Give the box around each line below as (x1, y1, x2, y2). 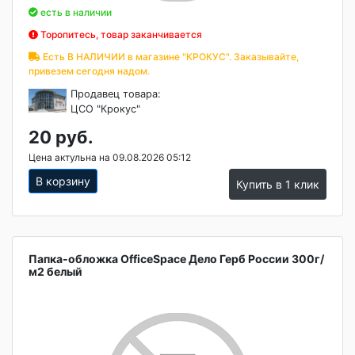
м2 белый (29, 265, 82, 278)
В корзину (36, 174, 90, 188)
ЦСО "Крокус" (71, 103, 141, 115)
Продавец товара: (71, 88, 162, 100)
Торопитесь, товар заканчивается (38, 29, 202, 40)
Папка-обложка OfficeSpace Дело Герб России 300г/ (29, 252, 324, 265)
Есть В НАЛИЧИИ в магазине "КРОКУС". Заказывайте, (40, 51, 299, 63)
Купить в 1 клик (236, 177, 319, 191)
